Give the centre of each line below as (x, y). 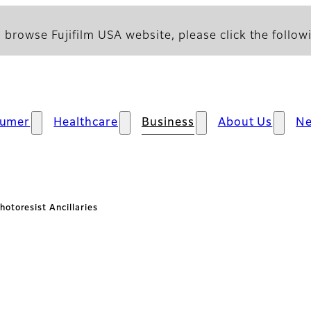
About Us (245, 123)
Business (168, 123)
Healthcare (86, 123)
